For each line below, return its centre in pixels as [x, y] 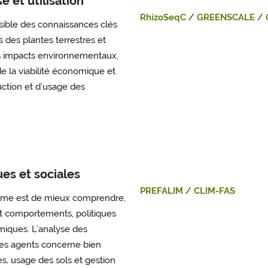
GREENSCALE [226, 18]
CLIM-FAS [214, 191]
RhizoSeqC [163, 18]
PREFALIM [162, 191]
